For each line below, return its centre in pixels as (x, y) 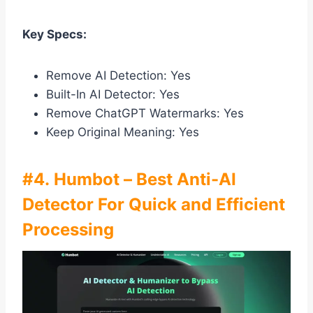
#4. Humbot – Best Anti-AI (129, 180)
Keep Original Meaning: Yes (123, 132)
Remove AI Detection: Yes (118, 76)
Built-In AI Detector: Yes (113, 95)
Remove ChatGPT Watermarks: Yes (145, 114)
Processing (68, 230)
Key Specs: (54, 35)
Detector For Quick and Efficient (154, 205)
